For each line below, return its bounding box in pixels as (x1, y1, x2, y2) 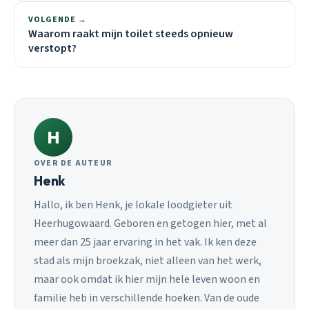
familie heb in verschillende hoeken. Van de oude (34, 290, 259, 306)
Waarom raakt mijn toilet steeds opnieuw (28, 26, 233, 41)
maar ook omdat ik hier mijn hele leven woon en (34, 272, 260, 288)
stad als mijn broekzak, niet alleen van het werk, (34, 253, 261, 269)
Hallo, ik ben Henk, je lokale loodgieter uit (34, 197, 232, 213)
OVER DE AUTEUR (34, 157, 113, 169)
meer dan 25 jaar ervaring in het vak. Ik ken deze (34, 235, 257, 250)
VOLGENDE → (28, 13, 87, 26)
